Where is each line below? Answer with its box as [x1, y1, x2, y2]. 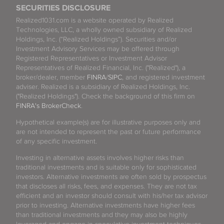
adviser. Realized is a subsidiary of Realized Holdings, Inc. [16, 82, 190, 90]
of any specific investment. [16, 137, 97, 145]
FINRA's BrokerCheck [16, 101, 81, 109]
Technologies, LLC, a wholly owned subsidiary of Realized [16, 25, 192, 33]
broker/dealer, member [16, 73, 87, 81]
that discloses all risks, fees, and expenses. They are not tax [16, 182, 197, 190]
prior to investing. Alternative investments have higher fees [16, 201, 195, 209]
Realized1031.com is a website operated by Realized [16, 16, 173, 24]
